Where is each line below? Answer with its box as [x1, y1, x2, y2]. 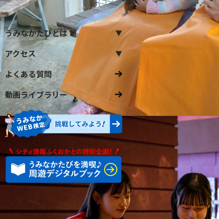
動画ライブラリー [5, 88, 67, 100]
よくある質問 [5, 67, 52, 80]
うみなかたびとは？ [5, 26, 75, 39]
